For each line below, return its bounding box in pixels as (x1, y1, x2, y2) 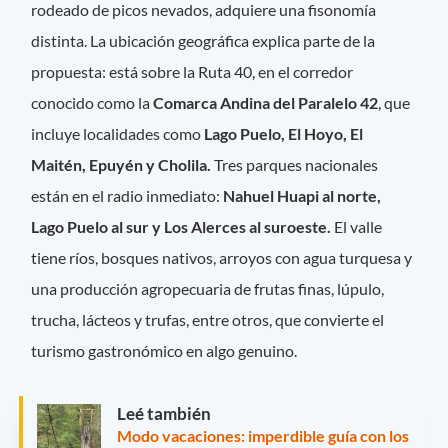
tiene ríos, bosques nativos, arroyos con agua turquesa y (31, 248, 413, 268)
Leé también (117, 402, 211, 424)
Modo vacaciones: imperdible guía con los (117, 425, 409, 445)
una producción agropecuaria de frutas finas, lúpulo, (31, 279, 385, 299)
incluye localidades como (31, 124, 205, 144)
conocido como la (31, 93, 154, 113)
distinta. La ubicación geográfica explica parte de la (31, 31, 376, 51)
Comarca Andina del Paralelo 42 (153, 93, 379, 113)
